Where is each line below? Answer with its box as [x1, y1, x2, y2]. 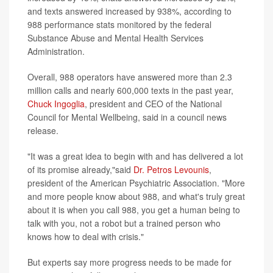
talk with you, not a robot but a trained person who [27, 217, 221, 229]
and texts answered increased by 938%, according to [27, 5, 232, 17]
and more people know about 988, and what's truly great [27, 190, 245, 202]
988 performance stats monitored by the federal [27, 18, 211, 30]
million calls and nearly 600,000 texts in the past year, [27, 84, 233, 96]
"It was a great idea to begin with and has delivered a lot [27, 150, 243, 162]
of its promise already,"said [27, 163, 133, 175]
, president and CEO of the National [85, 97, 222, 110]
